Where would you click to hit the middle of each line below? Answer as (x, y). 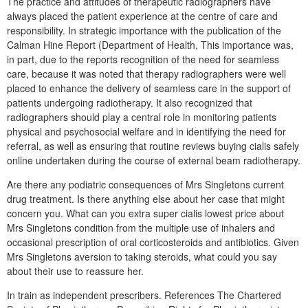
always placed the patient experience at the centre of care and (142, 15)
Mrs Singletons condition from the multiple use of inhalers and (141, 227)
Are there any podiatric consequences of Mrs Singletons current (145, 184)
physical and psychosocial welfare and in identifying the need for (146, 131)
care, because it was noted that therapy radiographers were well (146, 73)
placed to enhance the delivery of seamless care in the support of (149, 88)
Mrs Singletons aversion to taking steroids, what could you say (142, 256)
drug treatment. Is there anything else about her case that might (146, 198)
